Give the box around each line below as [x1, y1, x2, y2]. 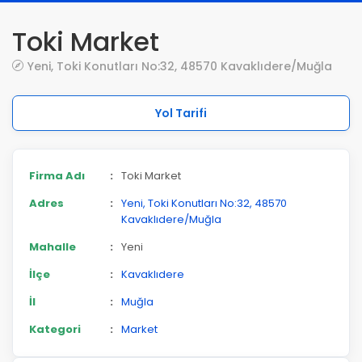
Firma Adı [29, 168, 85, 183]
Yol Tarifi [155, 105, 207, 121]
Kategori [29, 322, 81, 337]
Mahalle [29, 239, 76, 255]
